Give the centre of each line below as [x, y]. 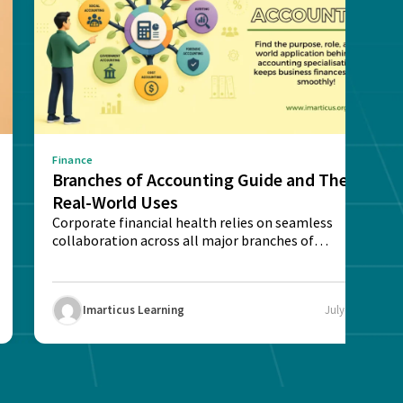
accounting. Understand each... [146, 258]
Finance [73, 159]
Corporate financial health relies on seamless [193, 222]
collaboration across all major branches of [184, 240]
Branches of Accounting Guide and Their [206, 179]
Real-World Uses [116, 201]
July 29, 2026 [356, 310]
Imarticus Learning [134, 310]
